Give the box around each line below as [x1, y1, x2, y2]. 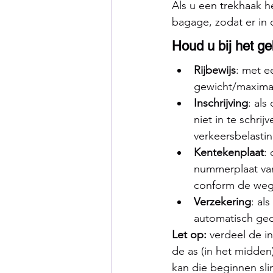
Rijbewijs [194, 63, 236, 77]
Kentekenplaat [194, 145, 264, 159]
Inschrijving [194, 96, 248, 110]
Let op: [172, 227, 207, 241]
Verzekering [194, 194, 251, 208]
